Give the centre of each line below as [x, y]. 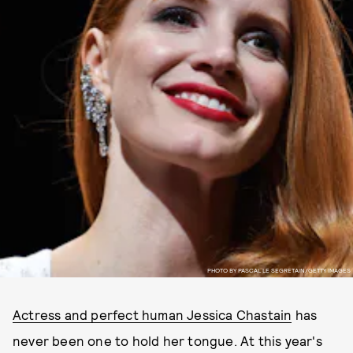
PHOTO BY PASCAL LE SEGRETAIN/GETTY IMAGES [279, 270]
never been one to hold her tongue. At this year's [167, 340]
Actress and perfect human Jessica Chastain [152, 314]
